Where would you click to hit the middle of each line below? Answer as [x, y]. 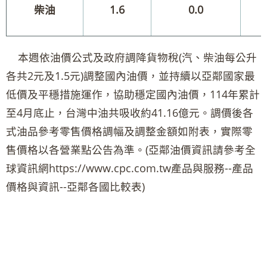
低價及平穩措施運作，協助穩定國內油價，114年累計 [133, 94]
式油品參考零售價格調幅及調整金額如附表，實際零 [129, 131]
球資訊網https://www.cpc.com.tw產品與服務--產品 [130, 168]
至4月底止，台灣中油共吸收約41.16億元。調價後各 [130, 113]
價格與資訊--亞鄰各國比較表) [75, 187]
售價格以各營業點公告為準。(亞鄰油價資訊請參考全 [131, 150]
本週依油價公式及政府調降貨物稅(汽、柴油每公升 [131, 58]
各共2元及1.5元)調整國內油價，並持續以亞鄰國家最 [131, 76]
